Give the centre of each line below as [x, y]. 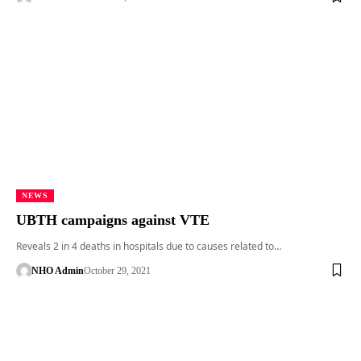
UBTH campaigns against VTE [113, 220]
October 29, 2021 [117, 270]
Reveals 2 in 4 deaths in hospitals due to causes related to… [149, 246]
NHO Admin [57, 270]
